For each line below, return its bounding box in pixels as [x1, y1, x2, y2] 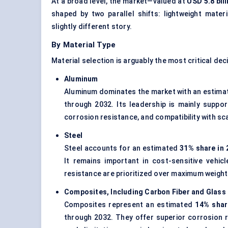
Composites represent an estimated [64, 201, 195, 209]
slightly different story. [51, 22, 132, 31]
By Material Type [51, 40, 116, 50]
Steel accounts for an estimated [64, 144, 180, 153]
